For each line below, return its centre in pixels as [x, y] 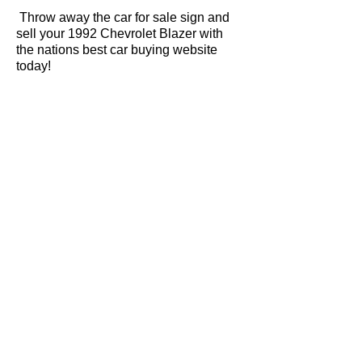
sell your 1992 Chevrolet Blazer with [120, 34]
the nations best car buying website [117, 50]
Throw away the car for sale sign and [123, 17]
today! [34, 66]
